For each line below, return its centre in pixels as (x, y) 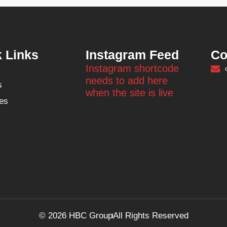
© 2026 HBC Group (75, 216)
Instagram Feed (132, 55)
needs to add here (127, 81)
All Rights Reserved (150, 216)
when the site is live (129, 93)
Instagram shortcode (132, 69)
